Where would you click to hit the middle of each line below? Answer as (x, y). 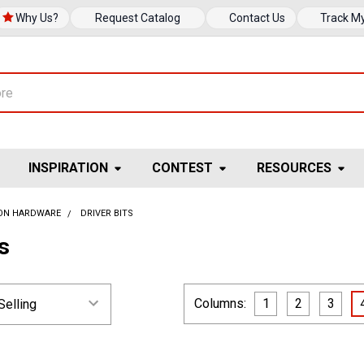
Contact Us (258, 18)
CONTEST (183, 168)
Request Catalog (137, 18)
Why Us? (37, 18)
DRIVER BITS (107, 213)
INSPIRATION (69, 168)
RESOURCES (295, 168)
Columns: (220, 303)
